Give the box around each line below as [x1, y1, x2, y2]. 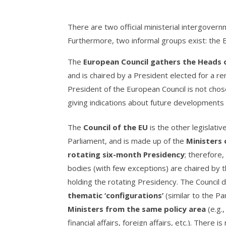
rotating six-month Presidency [68, 149, 185, 159]
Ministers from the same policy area [68, 203, 206, 214]
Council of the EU [83, 122, 148, 132]
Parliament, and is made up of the [68, 135, 187, 146]
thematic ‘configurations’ [68, 190, 164, 200]
